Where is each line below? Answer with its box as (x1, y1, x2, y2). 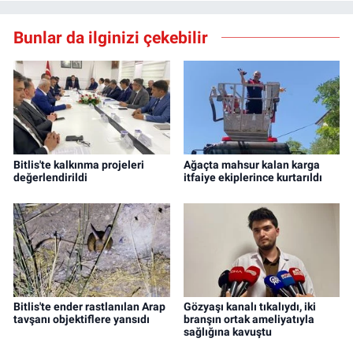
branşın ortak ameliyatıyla (183, 313, 314, 326)
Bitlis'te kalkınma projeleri (13, 158, 144, 171)
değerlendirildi (13, 170, 87, 184)
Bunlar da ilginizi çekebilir (13, 28, 208, 48)
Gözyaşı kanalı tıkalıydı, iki (183, 300, 316, 314)
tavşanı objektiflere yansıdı (13, 313, 150, 326)
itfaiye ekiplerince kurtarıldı (183, 170, 322, 184)
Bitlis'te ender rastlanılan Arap (13, 300, 165, 314)
